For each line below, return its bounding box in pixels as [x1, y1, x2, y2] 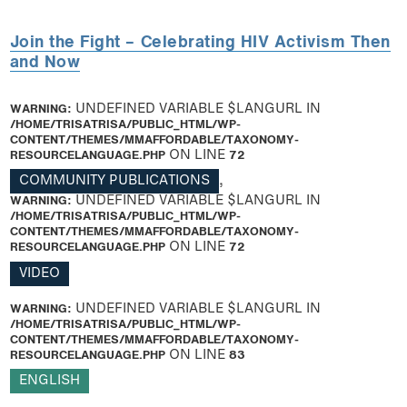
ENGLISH [18, 375, 80, 388]
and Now [9, 55, 81, 72]
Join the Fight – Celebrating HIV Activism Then [9, 35, 391, 52]
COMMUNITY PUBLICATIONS [18, 175, 210, 188]
